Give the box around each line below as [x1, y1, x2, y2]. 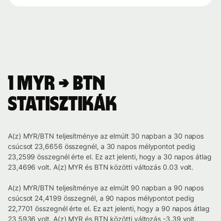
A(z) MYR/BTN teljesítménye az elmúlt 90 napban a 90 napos [8, 184, 204, 192]
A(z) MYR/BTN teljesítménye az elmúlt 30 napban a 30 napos [8, 132, 204, 141]
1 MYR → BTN [8, 74, 105, 94]
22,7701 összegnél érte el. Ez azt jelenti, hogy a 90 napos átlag [8, 204, 210, 213]
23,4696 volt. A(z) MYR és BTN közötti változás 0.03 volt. [8, 163, 194, 172]
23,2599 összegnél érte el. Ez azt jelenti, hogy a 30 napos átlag [8, 152, 212, 161]
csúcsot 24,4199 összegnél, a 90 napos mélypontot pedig [8, 194, 194, 203]
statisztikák [8, 95, 117, 115]
